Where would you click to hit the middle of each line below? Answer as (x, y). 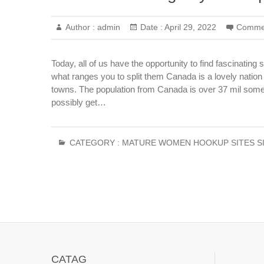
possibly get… (79, 102)
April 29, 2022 (189, 27)
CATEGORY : (95, 143)
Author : (80, 27)
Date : (151, 27)
